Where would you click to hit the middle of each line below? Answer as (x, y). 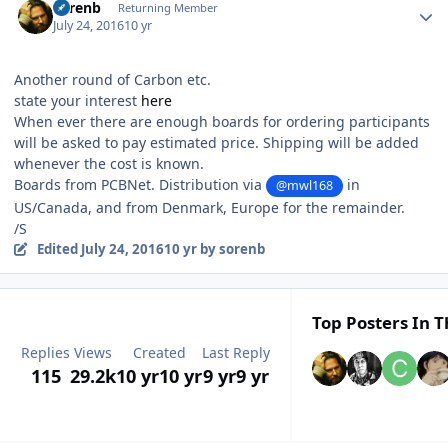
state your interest (77, 101)
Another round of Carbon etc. (114, 80)
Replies (45, 352)
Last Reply (236, 352)
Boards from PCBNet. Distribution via (140, 185)
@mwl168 (305, 186)
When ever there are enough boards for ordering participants (222, 122)
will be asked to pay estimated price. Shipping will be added (216, 143)
